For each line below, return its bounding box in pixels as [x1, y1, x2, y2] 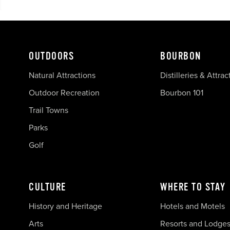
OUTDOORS [29, 50, 74, 62]
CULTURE [29, 181, 66, 193]
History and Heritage [29, 200, 104, 212]
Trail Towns [29, 104, 68, 116]
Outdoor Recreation [29, 86, 100, 99]
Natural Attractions [29, 69, 95, 81]
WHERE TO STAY [160, 181, 226, 193]
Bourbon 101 [160, 86, 203, 99]
